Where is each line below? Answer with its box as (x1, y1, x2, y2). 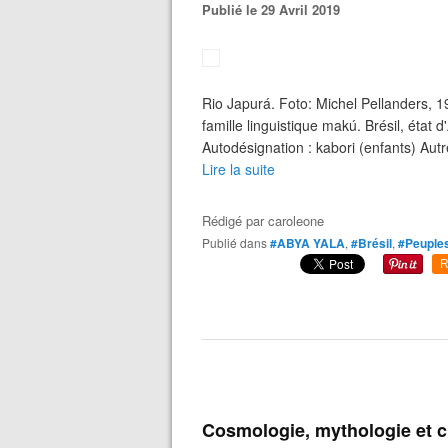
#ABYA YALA (270, 234, 345, 252)
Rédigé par (202, 211, 268, 230)
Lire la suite (202, 159, 275, 179)
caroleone (268, 211, 324, 230)
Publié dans (210, 234, 267, 251)
